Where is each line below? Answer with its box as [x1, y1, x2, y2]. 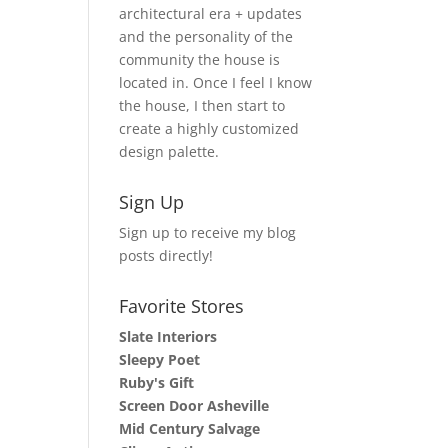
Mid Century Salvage [119, 419, 261, 438]
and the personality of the [119, 27, 294, 46]
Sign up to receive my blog [119, 223, 297, 242]
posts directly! [119, 246, 214, 265]
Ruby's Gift [119, 373, 195, 392]
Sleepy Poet [119, 350, 201, 369]
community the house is [119, 50, 281, 69]
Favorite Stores [119, 294, 245, 318]
